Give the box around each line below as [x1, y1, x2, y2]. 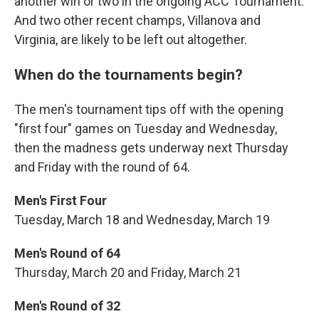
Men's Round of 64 [14, 246, 120, 261]
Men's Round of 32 [14, 298, 120, 313]
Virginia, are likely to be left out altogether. [14, 32, 247, 47]
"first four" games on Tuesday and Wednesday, [14, 121, 277, 136]
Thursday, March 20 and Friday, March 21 [14, 265, 241, 280]
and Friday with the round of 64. [14, 159, 190, 174]
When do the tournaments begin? [14, 66, 246, 83]
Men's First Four [14, 193, 107, 208]
